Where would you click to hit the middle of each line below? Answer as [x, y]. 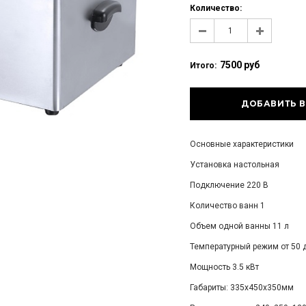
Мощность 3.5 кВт [224, 267]
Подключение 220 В [229, 185]
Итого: [203, 66]
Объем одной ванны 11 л [239, 226]
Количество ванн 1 [227, 206]
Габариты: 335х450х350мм [241, 288]
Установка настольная [234, 165]
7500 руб [239, 65]
